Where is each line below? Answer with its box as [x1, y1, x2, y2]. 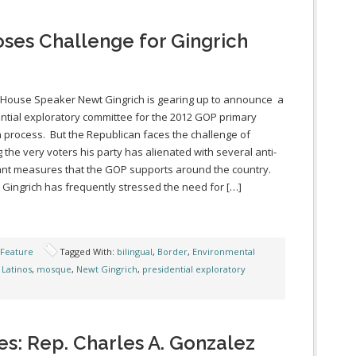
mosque [37, 263, 72, 275]
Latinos [2, 263, 32, 275]
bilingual [117, 246, 153, 257]
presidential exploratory [142, 263, 246, 275]
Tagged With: [60, 246, 117, 257]
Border [157, 246, 188, 257]
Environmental [192, 246, 255, 257]
